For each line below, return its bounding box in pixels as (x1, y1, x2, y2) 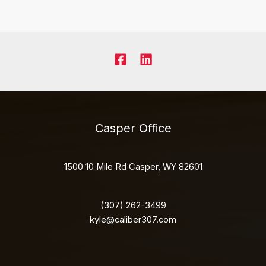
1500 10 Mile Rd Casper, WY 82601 (64, 161, 202, 173)
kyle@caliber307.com (90, 214, 176, 225)
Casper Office (94, 121, 172, 136)
